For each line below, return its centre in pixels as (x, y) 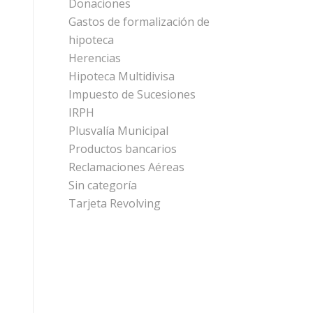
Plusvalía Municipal (118, 131)
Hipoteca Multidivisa (121, 76)
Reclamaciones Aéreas (126, 167)
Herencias (94, 58)
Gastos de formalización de (139, 22)
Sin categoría (102, 185)
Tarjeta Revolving (114, 203)
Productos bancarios (122, 149)
